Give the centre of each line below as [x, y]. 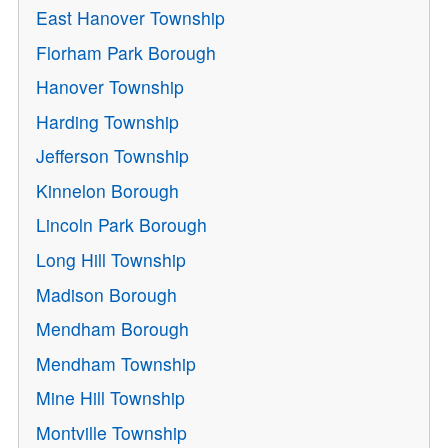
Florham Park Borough [126, 52]
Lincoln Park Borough [122, 225]
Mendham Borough [113, 329]
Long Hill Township [111, 259]
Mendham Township [116, 363]
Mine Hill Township [111, 398]
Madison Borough [107, 294]
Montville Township [112, 432]
